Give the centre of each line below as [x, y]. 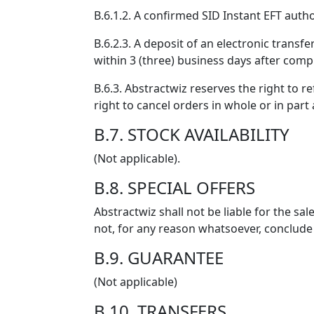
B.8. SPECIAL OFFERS [175, 187]
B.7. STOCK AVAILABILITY [192, 134]
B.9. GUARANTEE [159, 258]
